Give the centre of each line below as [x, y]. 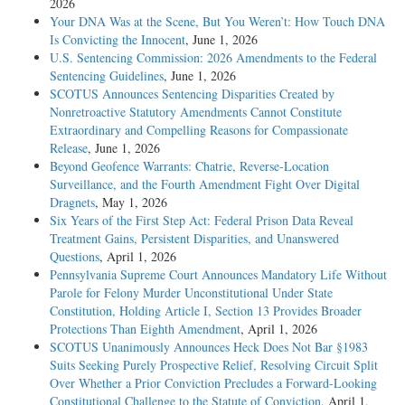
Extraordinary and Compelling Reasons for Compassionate [199, 129]
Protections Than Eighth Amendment [145, 328]
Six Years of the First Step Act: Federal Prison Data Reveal [202, 220]
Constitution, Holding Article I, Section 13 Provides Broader [206, 310]
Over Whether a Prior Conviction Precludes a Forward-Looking [213, 382]
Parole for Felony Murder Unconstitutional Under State [191, 292]
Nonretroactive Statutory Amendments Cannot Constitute [196, 111]
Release [69, 147]
